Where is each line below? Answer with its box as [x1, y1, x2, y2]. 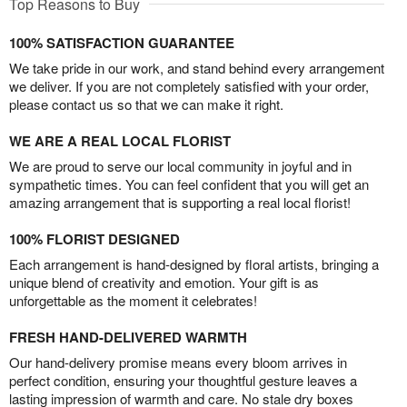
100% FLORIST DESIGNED [9, 228, 180, 249]
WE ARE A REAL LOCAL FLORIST [9, 130, 231, 151]
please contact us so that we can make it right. [9, 94, 283, 114]
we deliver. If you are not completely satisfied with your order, [9, 75, 369, 95]
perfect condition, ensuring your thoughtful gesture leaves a [9, 370, 357, 390]
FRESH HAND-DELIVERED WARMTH [9, 326, 247, 347]
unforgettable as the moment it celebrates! [9, 290, 257, 310]
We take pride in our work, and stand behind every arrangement [9, 57, 384, 77]
